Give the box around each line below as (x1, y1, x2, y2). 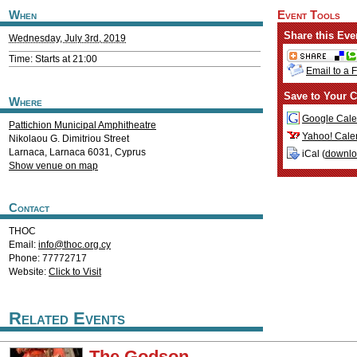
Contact (9, 202, 49, 214)
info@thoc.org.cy (38, 239, 111, 250)
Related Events (9, 308, 125, 328)
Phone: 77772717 (9, 253, 87, 264)
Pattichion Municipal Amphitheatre (9, 120, 156, 131)
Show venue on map (9, 160, 98, 171)
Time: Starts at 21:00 (9, 53, 97, 65)
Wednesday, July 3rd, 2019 (9, 33, 126, 44)
